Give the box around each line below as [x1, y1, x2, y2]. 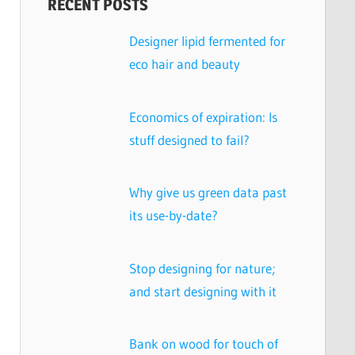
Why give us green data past [129, 184, 288, 201]
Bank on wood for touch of [129, 335, 279, 353]
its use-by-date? [129, 207, 219, 224]
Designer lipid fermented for [129, 32, 286, 50]
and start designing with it [129, 282, 277, 300]
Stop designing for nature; [129, 259, 277, 277]
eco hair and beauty [129, 55, 241, 73]
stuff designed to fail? [129, 131, 250, 148]
